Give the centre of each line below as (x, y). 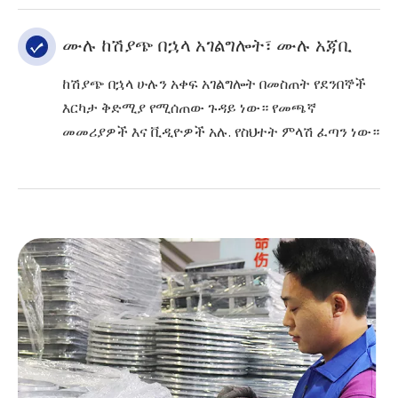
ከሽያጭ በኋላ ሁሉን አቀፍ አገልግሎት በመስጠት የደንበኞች (214, 84)
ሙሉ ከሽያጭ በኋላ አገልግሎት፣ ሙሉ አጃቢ (207, 46)
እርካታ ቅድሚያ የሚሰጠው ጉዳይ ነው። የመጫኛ (189, 108)
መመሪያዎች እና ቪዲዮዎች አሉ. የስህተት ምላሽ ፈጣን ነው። (221, 132)
